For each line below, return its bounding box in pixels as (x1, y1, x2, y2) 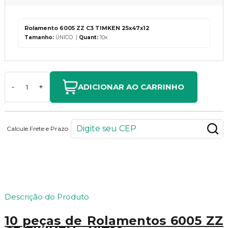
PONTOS (197, 164, 217, 170)
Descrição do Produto (4, 191, 89, 202)
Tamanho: (24, 34, 54, 41)
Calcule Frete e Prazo (7, 124, 69, 132)
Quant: (78, 34, 98, 41)
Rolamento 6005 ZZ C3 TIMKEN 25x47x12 (24, 24, 150, 32)
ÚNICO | (53, 34, 79, 41)
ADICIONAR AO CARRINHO (78, 82, 185, 92)
